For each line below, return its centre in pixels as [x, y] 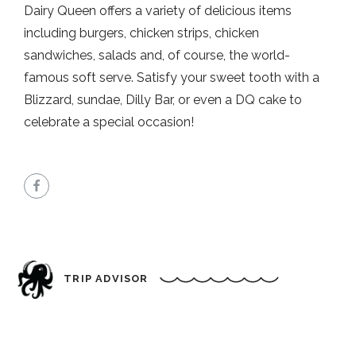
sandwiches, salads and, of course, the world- [157, 55]
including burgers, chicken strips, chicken [141, 33]
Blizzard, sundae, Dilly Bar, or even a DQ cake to [163, 99]
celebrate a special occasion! [109, 122]
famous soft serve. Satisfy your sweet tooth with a [172, 77]
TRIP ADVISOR [106, 279]
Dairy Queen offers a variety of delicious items [158, 10]
